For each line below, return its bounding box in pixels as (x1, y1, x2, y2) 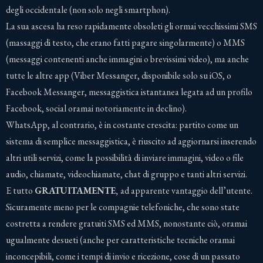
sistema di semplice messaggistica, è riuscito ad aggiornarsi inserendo (6, 134, 257, 147)
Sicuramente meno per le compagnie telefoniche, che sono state (6, 200, 240, 213)
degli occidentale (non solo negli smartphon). (6, 3, 170, 16)
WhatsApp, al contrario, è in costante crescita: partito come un (6, 118, 238, 131)
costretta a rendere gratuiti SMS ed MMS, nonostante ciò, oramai (6, 217, 247, 230)
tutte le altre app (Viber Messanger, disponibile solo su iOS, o (6, 69, 231, 82)
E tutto (6, 184, 35, 197)
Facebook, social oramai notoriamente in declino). (6, 102, 187, 114)
